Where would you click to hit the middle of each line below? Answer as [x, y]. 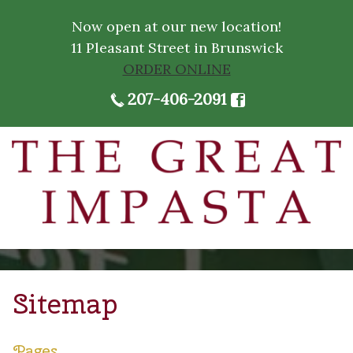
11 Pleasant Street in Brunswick [176, 48]
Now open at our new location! [176, 26]
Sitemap [65, 303]
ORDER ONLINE [176, 69]
